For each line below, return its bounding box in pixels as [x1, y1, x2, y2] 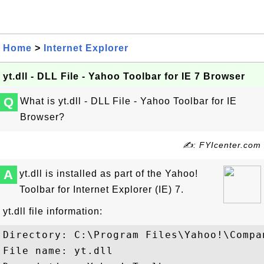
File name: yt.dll [3, 245, 113, 256]
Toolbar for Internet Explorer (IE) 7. [19, 184, 184, 194]
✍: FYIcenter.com [183, 140, 261, 150]
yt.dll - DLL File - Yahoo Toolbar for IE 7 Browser [3, 71, 245, 81]
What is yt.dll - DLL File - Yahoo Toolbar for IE [20, 96, 237, 106]
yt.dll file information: [3, 206, 103, 216]
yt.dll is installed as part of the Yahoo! [19, 169, 198, 179]
